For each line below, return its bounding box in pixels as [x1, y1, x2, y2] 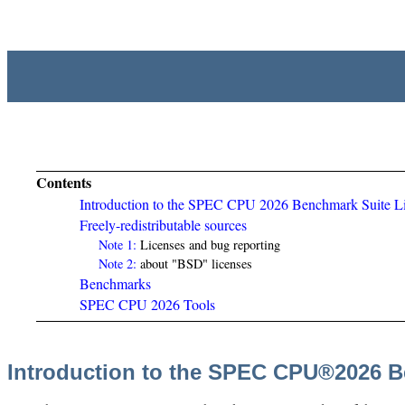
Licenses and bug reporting [136, 236, 280, 253]
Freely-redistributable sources [80, 215, 247, 234]
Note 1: [98, 236, 137, 253]
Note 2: [98, 255, 137, 272]
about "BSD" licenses [136, 255, 252, 272]
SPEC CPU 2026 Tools [80, 295, 215, 314]
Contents [36, 172, 91, 193]
